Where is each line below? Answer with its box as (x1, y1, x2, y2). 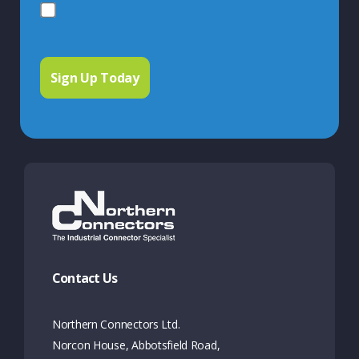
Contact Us (52, 269, 117, 288)
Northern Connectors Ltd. (52, 317, 186, 333)
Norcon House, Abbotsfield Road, (52, 337, 227, 353)
